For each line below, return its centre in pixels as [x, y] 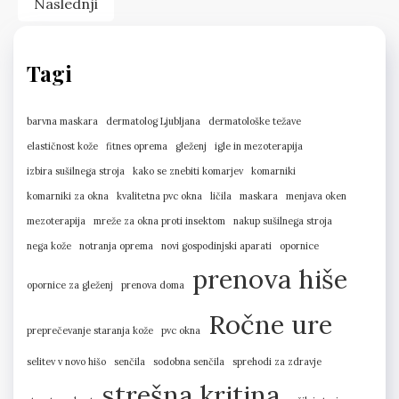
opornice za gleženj [70, 285]
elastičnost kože [62, 147]
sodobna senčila [189, 362]
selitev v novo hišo [66, 362]
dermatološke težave [255, 122]
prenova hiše [270, 279]
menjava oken [316, 196]
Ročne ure [270, 325]
